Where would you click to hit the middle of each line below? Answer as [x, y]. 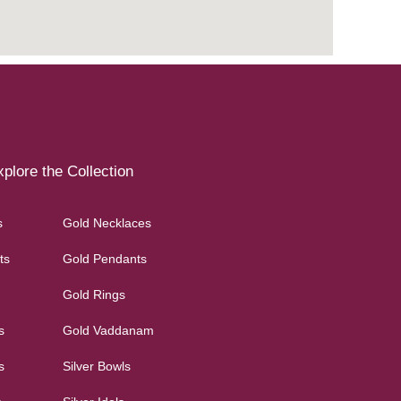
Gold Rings [94, 295]
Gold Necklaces [107, 223]
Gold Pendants [104, 259]
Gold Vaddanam [108, 331]
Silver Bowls [96, 367]
